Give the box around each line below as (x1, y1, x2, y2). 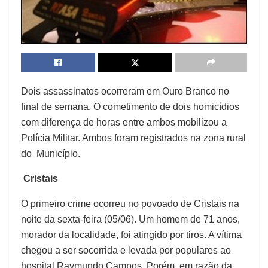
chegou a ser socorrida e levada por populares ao (21, 245, 231, 255)
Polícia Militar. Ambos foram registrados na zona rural (21, 132, 246, 143)
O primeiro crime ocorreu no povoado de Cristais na (21, 198, 239, 209)
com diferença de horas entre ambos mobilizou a (21, 117, 227, 127)
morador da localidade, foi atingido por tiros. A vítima (21, 229, 242, 240)
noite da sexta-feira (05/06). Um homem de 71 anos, (21, 214, 240, 224)
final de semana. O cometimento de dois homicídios (21, 101, 239, 112)
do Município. (21, 148, 80, 159)
